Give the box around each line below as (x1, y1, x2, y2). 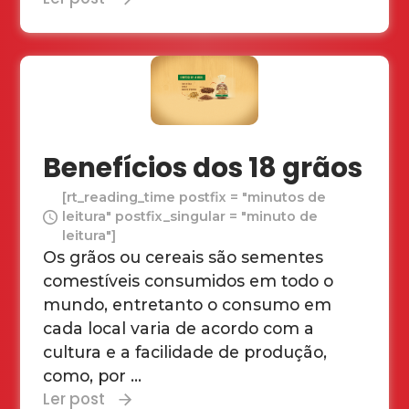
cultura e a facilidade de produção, (43, 342, 328, 362)
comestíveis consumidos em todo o (43, 271, 334, 291)
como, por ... (43, 366, 142, 386)
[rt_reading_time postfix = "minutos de (62, 189, 327, 206)
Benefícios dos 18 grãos (43, 149, 363, 187)
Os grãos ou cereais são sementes (43, 247, 324, 267)
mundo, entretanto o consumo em (43, 295, 332, 315)
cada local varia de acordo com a (43, 319, 315, 339)
